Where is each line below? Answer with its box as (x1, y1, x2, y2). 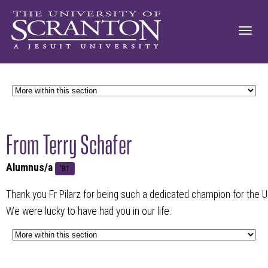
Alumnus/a (6, 161, 55, 173)
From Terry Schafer (6, 126, 132, 157)
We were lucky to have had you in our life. (6, 205, 171, 218)
